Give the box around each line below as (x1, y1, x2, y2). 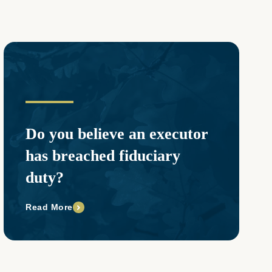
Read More (25, 202, 73, 212)
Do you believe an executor (25, 125, 208, 143)
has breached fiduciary (25, 147, 180, 165)
